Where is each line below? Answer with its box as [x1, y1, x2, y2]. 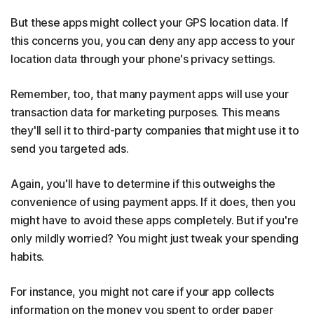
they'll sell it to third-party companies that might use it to [11, 123, 299, 137]
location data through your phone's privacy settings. [11, 52, 278, 66]
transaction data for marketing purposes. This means [11, 105, 280, 119]
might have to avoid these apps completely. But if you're [11, 213, 299, 227]
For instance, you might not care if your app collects [11, 285, 275, 299]
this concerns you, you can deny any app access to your [11, 34, 295, 48]
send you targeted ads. [11, 142, 129, 156]
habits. [11, 250, 44, 264]
